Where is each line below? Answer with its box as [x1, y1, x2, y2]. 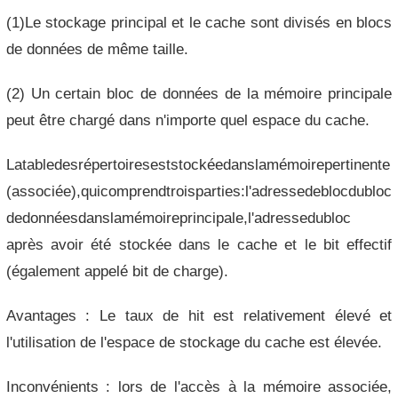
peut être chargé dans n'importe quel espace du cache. [5, 112, 370, 128]
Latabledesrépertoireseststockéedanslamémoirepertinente [5, 156, 390, 172]
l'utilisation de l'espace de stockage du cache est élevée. [5, 334, 382, 350]
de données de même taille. [5, 41, 188, 57]
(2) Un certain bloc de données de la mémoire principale [5, 85, 393, 101]
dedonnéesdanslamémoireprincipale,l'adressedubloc [5, 210, 351, 226]
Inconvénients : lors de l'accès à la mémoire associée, [5, 378, 393, 394]
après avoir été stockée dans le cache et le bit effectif [5, 236, 393, 252]
